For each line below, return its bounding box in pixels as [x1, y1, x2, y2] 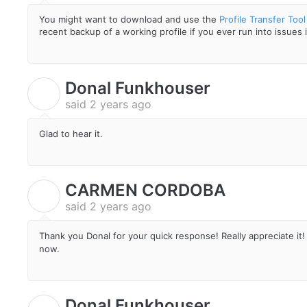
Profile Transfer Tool [219, 14, 306, 25]
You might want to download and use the [39, 14, 219, 25]
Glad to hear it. [39, 127, 103, 139]
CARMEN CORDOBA [65, 180, 225, 200]
